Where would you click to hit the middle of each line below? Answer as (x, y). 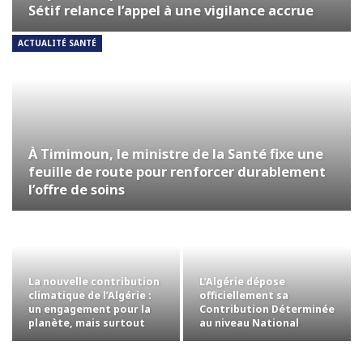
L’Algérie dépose (242, 281)
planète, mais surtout (87, 322)
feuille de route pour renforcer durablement (177, 172)
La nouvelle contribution (94, 281)
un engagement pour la (90, 309)
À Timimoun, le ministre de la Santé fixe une (176, 154)
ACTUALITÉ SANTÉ (57, 43)
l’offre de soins (77, 190)
